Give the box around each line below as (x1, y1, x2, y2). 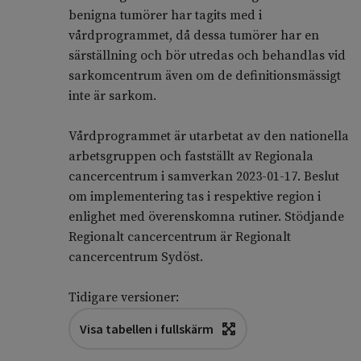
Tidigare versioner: (68, 289, 179, 306)
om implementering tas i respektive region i (68, 189, 321, 205)
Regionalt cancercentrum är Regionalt (68, 229, 291, 246)
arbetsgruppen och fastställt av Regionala (68, 148, 313, 165)
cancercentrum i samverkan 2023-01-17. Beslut (68, 168, 339, 185)
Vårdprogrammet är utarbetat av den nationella (68, 128, 349, 145)
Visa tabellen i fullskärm (79, 321, 214, 338)
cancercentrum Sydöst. (68, 249, 203, 266)
